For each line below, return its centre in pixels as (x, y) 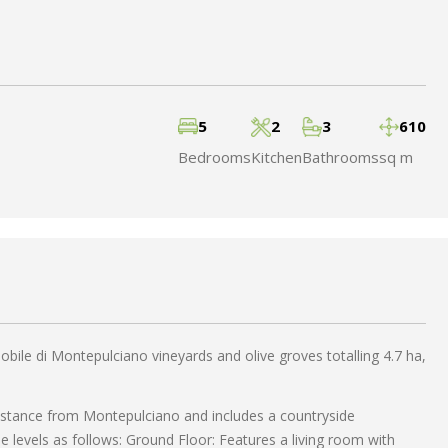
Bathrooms (340, 157)
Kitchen (276, 157)
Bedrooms (214, 157)
